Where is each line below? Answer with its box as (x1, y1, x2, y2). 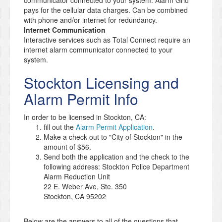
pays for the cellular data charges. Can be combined (24, 5, 188, 15)
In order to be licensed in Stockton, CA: (24, 112, 146, 122)
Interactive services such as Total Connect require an (24, 35, 190, 45)
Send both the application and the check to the (44, 152, 189, 162)
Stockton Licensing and (24, 72, 179, 94)
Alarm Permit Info (24, 88, 138, 110)
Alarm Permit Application (76, 122, 153, 132)
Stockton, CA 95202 (44, 191, 106, 202)
